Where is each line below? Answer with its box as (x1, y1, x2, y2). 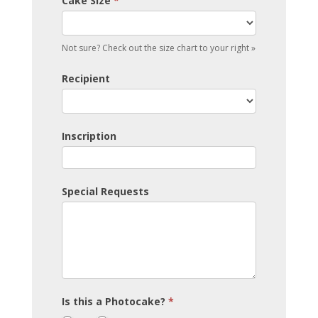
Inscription (61, 129, 116, 143)
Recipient (61, 72, 110, 85)
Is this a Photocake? (61, 295, 168, 308)
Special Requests (61, 185, 149, 198)
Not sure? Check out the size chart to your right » (61, 42, 256, 54)
